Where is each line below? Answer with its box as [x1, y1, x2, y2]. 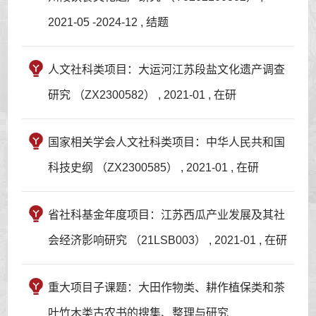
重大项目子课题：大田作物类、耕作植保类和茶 [48, 281, 286, 293]
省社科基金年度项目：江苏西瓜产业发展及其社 [48, 208, 286, 221]
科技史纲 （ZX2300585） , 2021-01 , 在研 [48, 161, 260, 174]
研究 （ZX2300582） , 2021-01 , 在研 [48, 88, 237, 101]
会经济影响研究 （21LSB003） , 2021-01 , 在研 [48, 233, 288, 246]
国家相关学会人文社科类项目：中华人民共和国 [48, 135, 286, 148]
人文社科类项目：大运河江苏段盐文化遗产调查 [48, 63, 286, 75]
